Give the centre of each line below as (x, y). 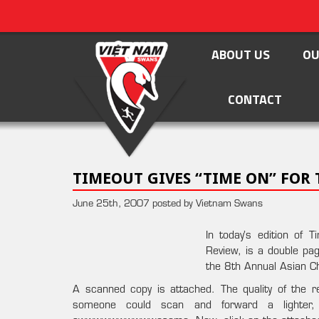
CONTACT (255, 99)
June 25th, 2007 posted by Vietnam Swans (168, 204)
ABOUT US (241, 54)
